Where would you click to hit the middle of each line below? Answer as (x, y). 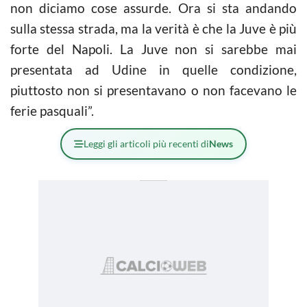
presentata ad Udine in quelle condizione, (153, 70)
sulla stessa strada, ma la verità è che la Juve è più (153, 28)
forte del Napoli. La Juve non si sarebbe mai (153, 49)
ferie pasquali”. (52, 111)
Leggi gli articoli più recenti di (146, 144)
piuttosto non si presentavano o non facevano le (153, 90)
